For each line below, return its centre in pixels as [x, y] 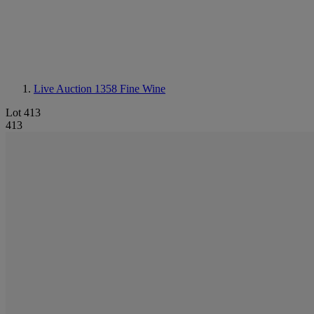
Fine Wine [143, 89]
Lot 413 [23, 112]
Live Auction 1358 [77, 89]
